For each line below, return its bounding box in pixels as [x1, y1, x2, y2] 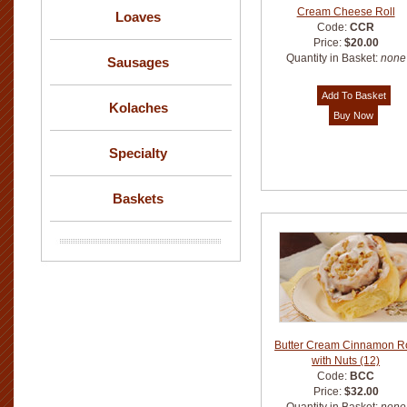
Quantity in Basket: [285, 52, 381, 65]
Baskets [113, 191, 164, 206]
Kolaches [108, 100, 168, 115]
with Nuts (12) [312, 354, 381, 367]
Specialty [109, 145, 167, 161]
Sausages [107, 55, 169, 70]
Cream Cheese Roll [296, 5, 395, 18]
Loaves [115, 9, 161, 25]
